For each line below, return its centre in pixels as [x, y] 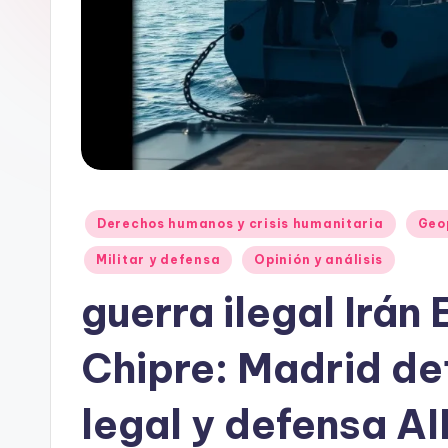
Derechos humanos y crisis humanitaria [240, 223]
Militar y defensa [158, 259]
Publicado [114, 220]
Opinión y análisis [319, 259]
